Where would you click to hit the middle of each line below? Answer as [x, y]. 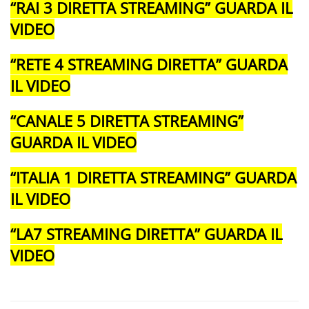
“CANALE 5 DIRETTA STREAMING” [127, 120]
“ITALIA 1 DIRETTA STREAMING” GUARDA [153, 177]
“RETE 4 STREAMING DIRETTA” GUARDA [149, 64]
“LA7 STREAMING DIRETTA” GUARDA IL [146, 233]
